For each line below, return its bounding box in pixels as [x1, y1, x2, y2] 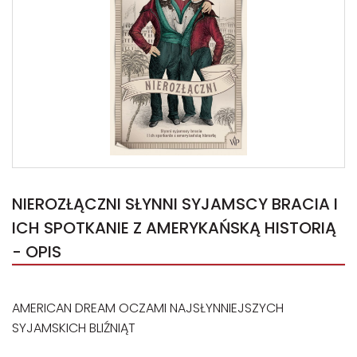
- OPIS [12, 241, 61, 263]
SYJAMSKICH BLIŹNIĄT [12, 319, 135, 337]
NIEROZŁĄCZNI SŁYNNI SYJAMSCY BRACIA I [12, 193, 338, 215]
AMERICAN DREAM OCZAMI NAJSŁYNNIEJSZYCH [12, 299, 284, 317]
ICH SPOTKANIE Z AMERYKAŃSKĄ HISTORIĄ [12, 217, 336, 239]
